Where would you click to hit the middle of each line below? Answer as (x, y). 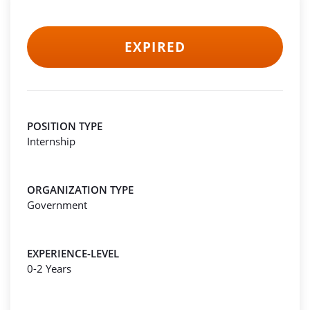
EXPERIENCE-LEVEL (73, 253)
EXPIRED (155, 47)
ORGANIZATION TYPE (80, 190)
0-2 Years (49, 268)
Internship (51, 141)
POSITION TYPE (65, 126)
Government (57, 205)
